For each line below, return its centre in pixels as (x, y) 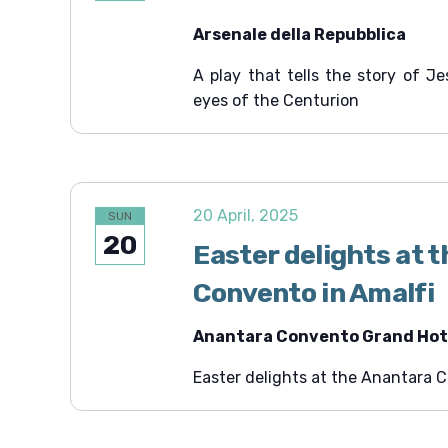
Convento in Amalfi (314, 293)
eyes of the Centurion (276, 100)
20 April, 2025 (246, 215)
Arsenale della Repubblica (300, 34)
